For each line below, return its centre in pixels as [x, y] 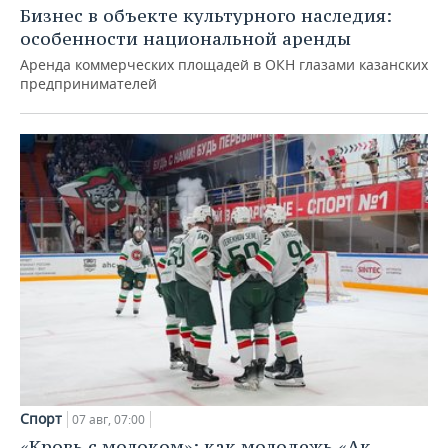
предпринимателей [88, 84]
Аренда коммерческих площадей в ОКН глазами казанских [224, 65]
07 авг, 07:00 [108, 419]
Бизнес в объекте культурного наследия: [206, 16]
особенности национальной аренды [185, 39]
